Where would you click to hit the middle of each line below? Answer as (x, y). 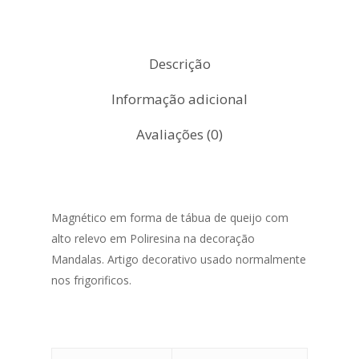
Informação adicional (179, 99)
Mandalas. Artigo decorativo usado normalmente (179, 259)
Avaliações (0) (179, 134)
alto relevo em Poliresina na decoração (153, 238)
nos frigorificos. (91, 280)
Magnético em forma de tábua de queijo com (170, 217)
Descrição (179, 63)
